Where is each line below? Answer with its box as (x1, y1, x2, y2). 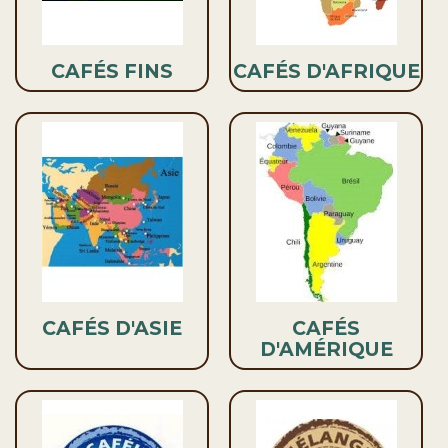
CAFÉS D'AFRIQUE (232, 59, 420, 84)
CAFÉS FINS (51, 59, 173, 84)
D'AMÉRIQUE (259, 337, 393, 362)
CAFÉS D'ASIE (42, 316, 182, 341)
